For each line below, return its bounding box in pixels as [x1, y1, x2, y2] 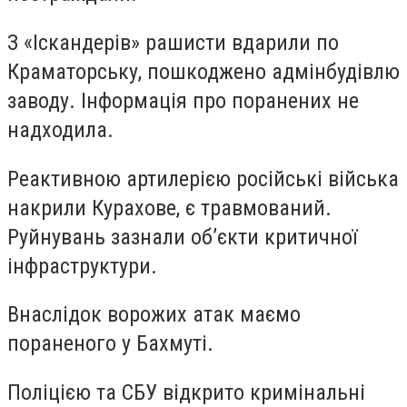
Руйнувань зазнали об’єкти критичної [7, 223, 357, 250]
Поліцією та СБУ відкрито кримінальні [7, 379, 365, 405]
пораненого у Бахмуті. [7, 331, 213, 357]
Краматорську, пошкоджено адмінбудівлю [7, 58, 400, 84]
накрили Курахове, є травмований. [7, 194, 332, 221]
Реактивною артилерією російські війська [7, 165, 399, 192]
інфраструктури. [7, 253, 157, 279]
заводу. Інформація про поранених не [7, 87, 359, 114]
